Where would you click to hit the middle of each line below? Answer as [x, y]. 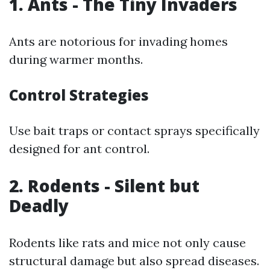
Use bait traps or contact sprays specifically [134, 130]
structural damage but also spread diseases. [134, 260]
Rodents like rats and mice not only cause [127, 242]
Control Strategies [79, 95]
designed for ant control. [79, 148]
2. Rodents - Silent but [104, 185]
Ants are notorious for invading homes [118, 41]
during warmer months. [76, 59]
